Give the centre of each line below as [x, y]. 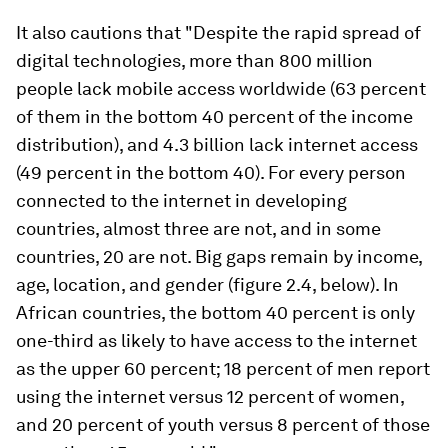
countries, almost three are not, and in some [198, 229]
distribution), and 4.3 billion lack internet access [217, 145]
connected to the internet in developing [181, 201]
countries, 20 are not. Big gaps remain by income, [219, 257]
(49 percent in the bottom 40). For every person [211, 173]
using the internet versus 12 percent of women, [210, 397]
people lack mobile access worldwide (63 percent [221, 89]
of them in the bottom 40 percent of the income [214, 117]
